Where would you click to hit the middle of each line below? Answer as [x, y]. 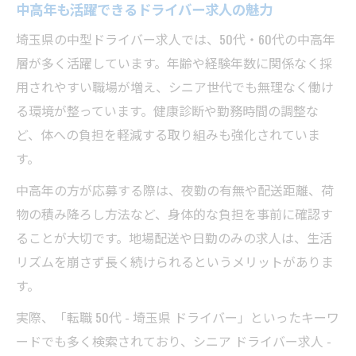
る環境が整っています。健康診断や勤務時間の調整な [167, 110]
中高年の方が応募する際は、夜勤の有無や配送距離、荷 [175, 190]
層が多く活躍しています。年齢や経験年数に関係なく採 [174, 63]
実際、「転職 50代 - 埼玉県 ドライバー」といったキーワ [178, 317]
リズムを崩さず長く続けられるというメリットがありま [175, 261]
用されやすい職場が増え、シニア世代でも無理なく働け [175, 87]
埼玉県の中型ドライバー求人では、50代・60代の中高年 [176, 39]
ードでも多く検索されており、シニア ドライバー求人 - [174, 341]
